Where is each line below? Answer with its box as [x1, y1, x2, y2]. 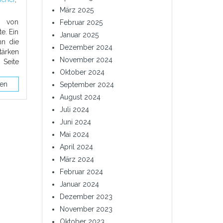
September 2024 [59, 81, 114, 89]
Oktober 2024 [59, 68, 105, 76]
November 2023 [59, 205, 112, 213]
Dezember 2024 [59, 43, 112, 51]
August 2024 [59, 93, 101, 101]
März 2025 [59, 6, 94, 14]
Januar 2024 [59, 180, 99, 188]
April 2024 [59, 143, 93, 151]
